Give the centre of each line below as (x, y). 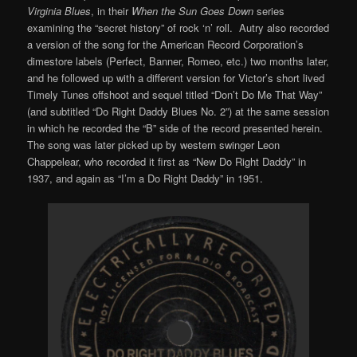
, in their (112, 11)
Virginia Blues (59, 11)
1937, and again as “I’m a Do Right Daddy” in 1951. (145, 178)
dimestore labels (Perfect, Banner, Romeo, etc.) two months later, (178, 61)
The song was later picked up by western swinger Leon (154, 145)
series (269, 11)
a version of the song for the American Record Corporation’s (166, 45)
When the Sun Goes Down (193, 11)
